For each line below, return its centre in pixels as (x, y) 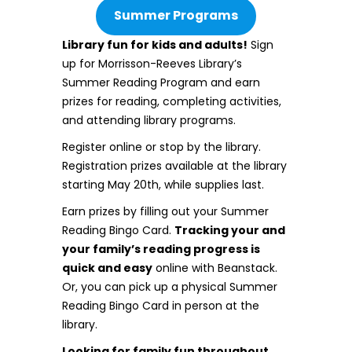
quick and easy (107, 268)
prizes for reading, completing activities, (172, 101)
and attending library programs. (149, 120)
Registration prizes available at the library (174, 165)
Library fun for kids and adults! (155, 44)
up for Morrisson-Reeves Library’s (152, 63)
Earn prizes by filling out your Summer (165, 211)
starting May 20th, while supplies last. (163, 184)
